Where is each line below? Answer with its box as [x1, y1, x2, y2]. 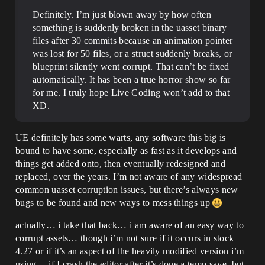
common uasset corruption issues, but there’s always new [15, 185, 238, 195]
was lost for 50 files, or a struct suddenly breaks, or [33, 49, 232, 59]
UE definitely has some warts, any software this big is [15, 132, 226, 143]
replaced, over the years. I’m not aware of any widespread [15, 172, 243, 182]
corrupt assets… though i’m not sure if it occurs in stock [15, 233, 234, 243]
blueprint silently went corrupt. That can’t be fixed [33, 62, 230, 72]
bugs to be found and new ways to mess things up [15, 198, 213, 208]
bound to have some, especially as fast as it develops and [15, 146, 237, 156]
